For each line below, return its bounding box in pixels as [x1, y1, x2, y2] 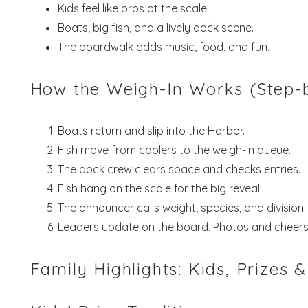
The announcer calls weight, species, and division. [57, 200, 306, 214]
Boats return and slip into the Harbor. [57, 123, 245, 137]
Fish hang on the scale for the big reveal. [57, 181, 262, 195]
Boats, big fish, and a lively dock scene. [57, 20, 254, 34]
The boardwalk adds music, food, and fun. [57, 39, 269, 54]
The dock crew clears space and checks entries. [57, 162, 300, 176]
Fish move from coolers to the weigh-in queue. [57, 142, 291, 157]
